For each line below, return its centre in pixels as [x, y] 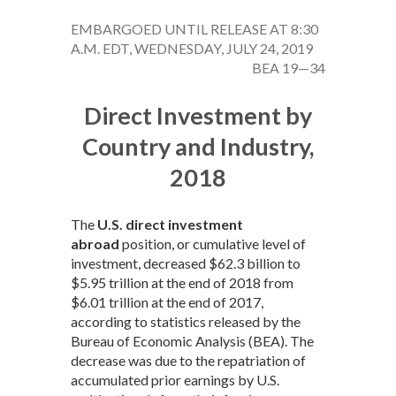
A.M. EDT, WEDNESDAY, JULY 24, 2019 [192, 48]
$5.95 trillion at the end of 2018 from [182, 282]
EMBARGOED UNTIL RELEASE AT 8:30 [194, 29]
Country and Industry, [198, 146]
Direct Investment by [198, 115]
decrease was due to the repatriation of [188, 360]
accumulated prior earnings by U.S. [175, 380]
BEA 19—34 [289, 68]
